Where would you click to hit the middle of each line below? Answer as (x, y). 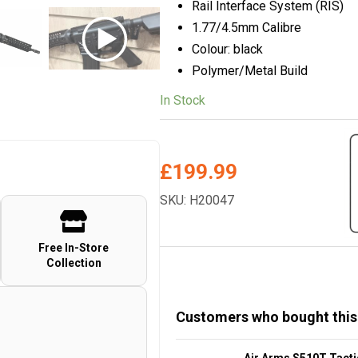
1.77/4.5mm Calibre (246, 27)
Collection (74, 263)
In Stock (182, 100)
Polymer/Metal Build (249, 70)
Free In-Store (74, 247)
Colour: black (227, 49)
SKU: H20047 (197, 201)
